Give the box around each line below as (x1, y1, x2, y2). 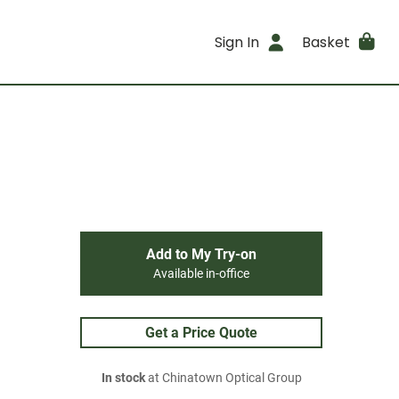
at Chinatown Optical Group (144, 370, 302, 386)
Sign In (215, 31, 260, 53)
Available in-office (153, 266, 249, 281)
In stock (101, 370, 145, 386)
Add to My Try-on (146, 246, 256, 263)
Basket (301, 31, 350, 53)
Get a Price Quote (145, 324, 257, 341)
